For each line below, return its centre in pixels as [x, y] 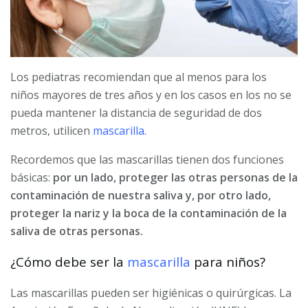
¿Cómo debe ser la [69, 261]
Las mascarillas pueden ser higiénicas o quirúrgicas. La [151, 293]
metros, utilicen [52, 131]
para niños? [228, 261]
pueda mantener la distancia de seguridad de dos [136, 113]
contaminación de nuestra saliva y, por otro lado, [141, 196]
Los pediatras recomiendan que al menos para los [139, 77]
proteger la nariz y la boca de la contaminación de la [148, 213]
